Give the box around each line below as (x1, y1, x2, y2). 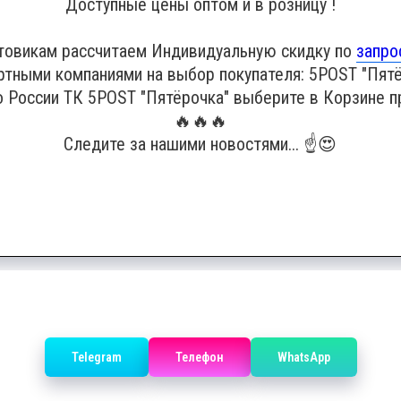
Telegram (71, 349, 122, 364)
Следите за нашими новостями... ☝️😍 (64, 133, 337, 155)
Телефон (175, 349, 224, 364)
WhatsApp (277, 349, 330, 364)
